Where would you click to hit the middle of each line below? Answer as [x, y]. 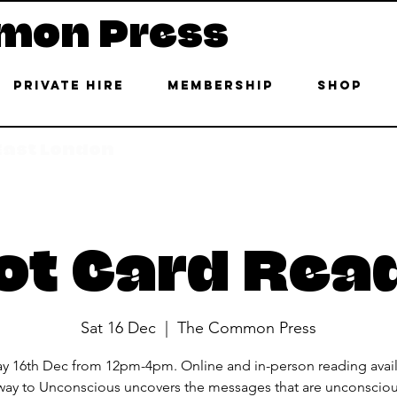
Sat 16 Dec [118, 328]
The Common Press [247, 328]
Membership [220, 86]
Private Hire [68, 86]
